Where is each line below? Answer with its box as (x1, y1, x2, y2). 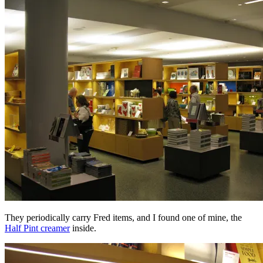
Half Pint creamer (5, 222, 70, 233)
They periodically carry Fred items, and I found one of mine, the (5, 212, 242, 222)
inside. (70, 222, 96, 233)
